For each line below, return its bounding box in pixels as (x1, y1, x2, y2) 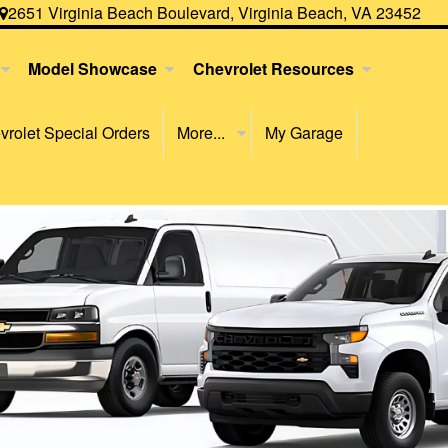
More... (176, 121, 229, 144)
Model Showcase (28, 57, 158, 80)
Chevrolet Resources (193, 57, 355, 80)
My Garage (265, 121, 344, 144)
